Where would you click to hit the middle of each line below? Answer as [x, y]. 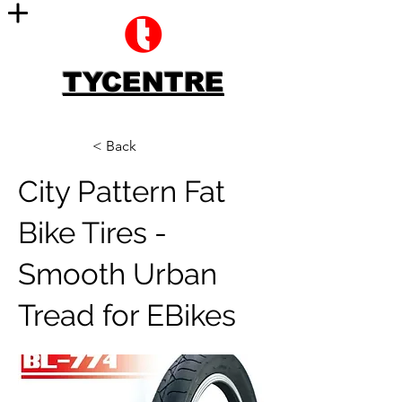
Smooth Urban [118, 274]
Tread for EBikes [127, 315]
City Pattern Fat [122, 192]
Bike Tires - [92, 233]
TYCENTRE [144, 82]
